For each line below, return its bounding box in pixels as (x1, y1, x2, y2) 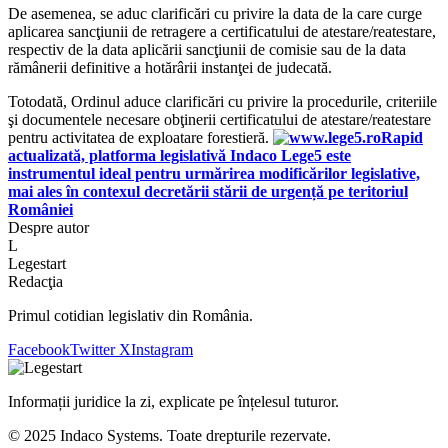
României (8, 200, 73, 218)
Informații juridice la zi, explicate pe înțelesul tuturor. (8, 392, 339, 410)
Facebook (8, 340, 70, 358)
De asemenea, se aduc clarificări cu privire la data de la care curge (8, 4, 422, 22)
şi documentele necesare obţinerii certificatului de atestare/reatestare (8, 110, 431, 128)
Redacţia (8, 272, 63, 290)
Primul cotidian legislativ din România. (8, 306, 253, 324)
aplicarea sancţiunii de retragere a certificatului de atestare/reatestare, (8, 22, 436, 40)
